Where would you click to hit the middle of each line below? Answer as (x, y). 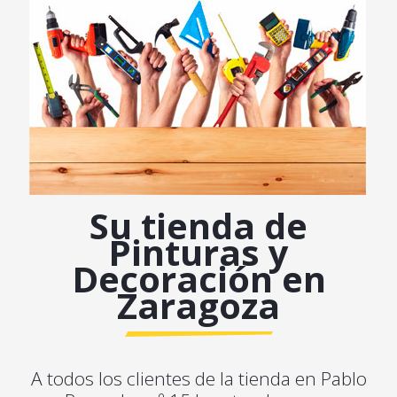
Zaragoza (198, 306)
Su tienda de (198, 226)
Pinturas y (198, 253)
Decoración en (198, 279)
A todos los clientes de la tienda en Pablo (198, 379)
